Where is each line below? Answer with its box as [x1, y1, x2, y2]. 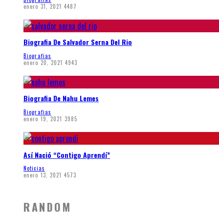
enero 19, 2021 [23, 115, 63, 123]
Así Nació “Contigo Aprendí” [23, 149, 110, 160]
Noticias [23, 164, 45, 173]
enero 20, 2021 [23, 58, 63, 66]
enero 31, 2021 [23, 2, 62, 10]
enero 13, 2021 [23, 171, 62, 179]
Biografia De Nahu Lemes [23, 93, 99, 104]
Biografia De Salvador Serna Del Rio [23, 37, 132, 47]
